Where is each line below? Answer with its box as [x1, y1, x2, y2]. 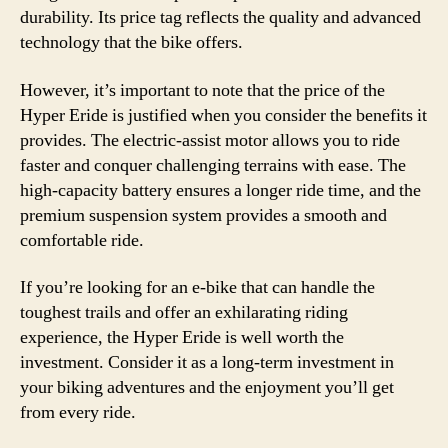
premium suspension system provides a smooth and [20, 203, 387, 227]
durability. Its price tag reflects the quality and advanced [20, 6, 421, 29]
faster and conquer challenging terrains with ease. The [20, 153, 406, 177]
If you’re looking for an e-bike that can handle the [20, 276, 375, 299]
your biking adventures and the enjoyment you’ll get [20, 376, 394, 399]
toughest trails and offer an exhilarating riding [20, 301, 348, 324]
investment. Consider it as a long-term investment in [20, 351, 394, 374]
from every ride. [20, 401, 136, 424]
